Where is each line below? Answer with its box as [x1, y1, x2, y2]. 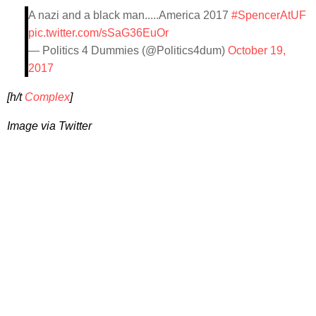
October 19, [228, 44, 286, 57]
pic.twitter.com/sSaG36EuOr [28, 27, 169, 39]
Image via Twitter [7, 120, 92, 133]
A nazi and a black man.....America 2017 [28, 9, 231, 22]
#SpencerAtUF [231, 9, 306, 22]
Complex [25, 91, 70, 104]
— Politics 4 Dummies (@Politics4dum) [28, 44, 228, 57]
